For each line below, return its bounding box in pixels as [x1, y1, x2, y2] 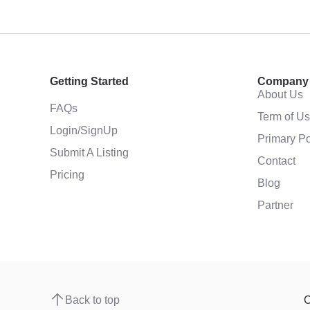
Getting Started [50, 75, 129, 87]
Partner [257, 199, 293, 211]
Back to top [65, 293, 120, 306]
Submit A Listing [50, 146, 129, 158]
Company [257, 75, 309, 87]
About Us [257, 88, 303, 100]
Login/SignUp [50, 124, 118, 136]
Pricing [50, 168, 84, 181]
